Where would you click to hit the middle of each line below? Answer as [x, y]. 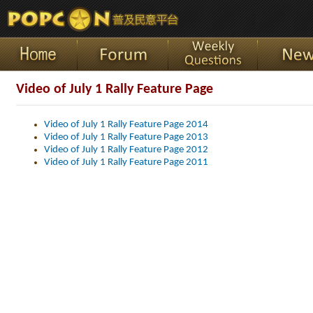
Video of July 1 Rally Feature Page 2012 [126, 150]
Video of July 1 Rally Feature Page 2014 [126, 125]
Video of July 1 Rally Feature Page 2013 [126, 137]
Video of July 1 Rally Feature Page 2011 [126, 162]
